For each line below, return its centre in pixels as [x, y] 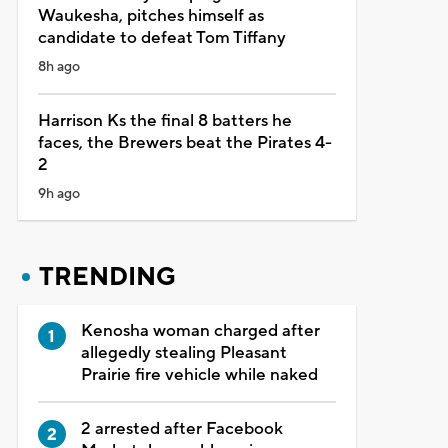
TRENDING [107, 276]
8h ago [58, 66]
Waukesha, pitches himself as [150, 15]
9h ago [58, 193]
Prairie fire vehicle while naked [199, 374]
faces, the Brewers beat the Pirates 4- [184, 142]
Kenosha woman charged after [200, 330]
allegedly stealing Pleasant [183, 352]
